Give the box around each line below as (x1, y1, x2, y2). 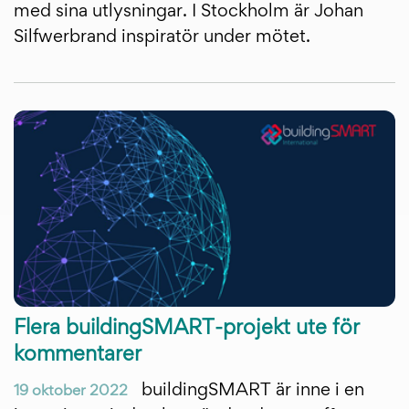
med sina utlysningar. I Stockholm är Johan (14, 3, 363, 20)
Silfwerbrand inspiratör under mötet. (14, 28, 310, 46)
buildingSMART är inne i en (137, 382, 364, 399)
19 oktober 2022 (14, 383, 128, 399)
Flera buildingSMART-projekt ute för (14, 319, 360, 339)
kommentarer (14, 345, 142, 365)
